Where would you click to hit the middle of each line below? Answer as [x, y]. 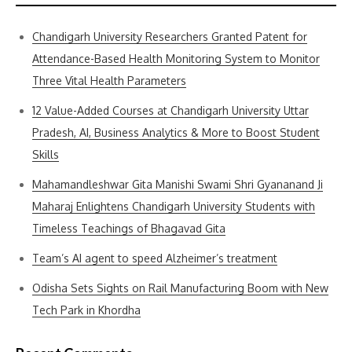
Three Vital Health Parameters [109, 81]
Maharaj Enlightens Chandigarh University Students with [174, 206]
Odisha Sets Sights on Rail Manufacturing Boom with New [180, 288]
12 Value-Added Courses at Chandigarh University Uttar [170, 110]
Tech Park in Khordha [86, 310]
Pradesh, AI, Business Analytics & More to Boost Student [176, 132]
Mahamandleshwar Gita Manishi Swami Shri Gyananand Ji [178, 184]
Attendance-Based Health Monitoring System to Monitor [176, 59]
